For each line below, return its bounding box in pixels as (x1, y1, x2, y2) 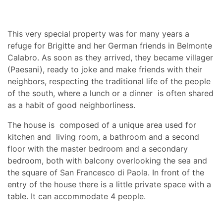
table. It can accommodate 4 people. (7, 191, 146, 202)
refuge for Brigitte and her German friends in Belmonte (7, 41, 212, 51)
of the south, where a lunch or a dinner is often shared (7, 88, 214, 99)
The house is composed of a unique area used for (7, 120, 196, 130)
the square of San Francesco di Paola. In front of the (7, 167, 204, 178)
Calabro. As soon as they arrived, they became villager (7, 53, 213, 63)
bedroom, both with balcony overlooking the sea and (7, 156, 207, 166)
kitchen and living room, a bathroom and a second (7, 132, 199, 142)
